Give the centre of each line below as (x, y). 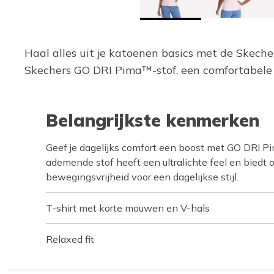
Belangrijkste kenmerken (153, 120)
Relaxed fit (70, 239)
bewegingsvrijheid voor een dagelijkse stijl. (142, 177)
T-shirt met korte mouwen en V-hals (128, 208)
